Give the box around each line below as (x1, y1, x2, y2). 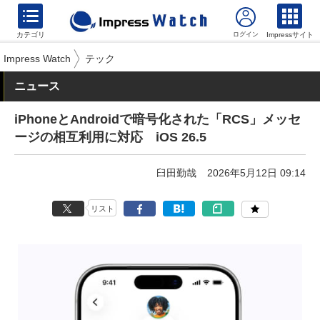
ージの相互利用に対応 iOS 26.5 (14, 130, 206, 144)
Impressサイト (266, 31, 314, 39)
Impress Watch (4, 53, 71, 64)
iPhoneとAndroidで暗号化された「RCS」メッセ (14, 112, 301, 126)
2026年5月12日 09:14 (207, 167, 306, 179)
